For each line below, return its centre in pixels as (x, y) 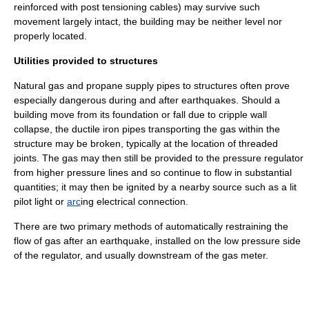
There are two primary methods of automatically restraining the (151, 226)
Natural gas (39, 86)
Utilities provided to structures (86, 61)
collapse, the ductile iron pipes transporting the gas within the (147, 129)
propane (104, 86)
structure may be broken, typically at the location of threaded (146, 143)
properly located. (50, 36)
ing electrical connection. (134, 201)
